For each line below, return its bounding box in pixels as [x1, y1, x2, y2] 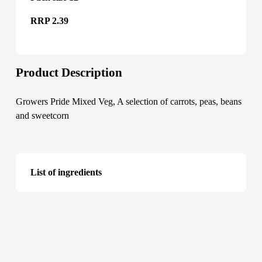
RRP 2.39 [30, 16, 68, 26]
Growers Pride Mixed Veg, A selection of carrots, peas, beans [15, 96, 242, 106]
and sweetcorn [15, 111, 69, 120]
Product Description [15, 65, 122, 80]
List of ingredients [30, 167, 102, 177]
